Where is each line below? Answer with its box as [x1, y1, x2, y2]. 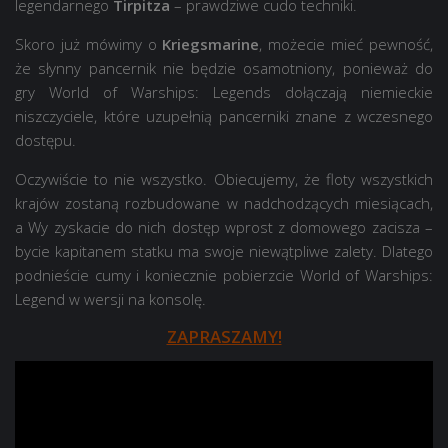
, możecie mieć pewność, [259, 34, 434, 54]
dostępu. [15, 130, 76, 150]
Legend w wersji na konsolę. [15, 289, 206, 309]
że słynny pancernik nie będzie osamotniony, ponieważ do [15, 58, 433, 78]
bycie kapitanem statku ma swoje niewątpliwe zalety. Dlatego [15, 241, 433, 261]
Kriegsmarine [162, 34, 260, 54]
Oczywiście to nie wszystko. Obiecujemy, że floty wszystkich [15, 169, 433, 189]
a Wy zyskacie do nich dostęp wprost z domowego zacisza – [15, 217, 433, 237]
